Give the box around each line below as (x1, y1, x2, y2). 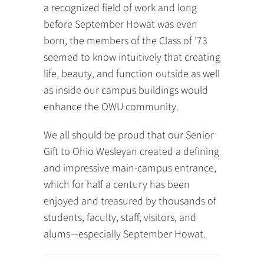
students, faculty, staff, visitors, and (44, 210, 196, 226)
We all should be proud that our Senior (44, 128, 214, 143)
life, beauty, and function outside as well (44, 67, 220, 82)
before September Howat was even (44, 17, 197, 32)
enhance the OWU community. (44, 100, 179, 115)
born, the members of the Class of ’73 (44, 34, 207, 49)
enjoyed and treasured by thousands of (44, 194, 216, 209)
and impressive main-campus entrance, (44, 161, 216, 176)
